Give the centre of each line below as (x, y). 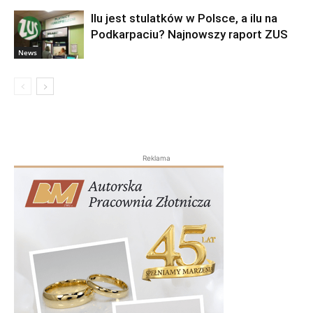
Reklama (156, 158)
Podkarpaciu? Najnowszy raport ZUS (189, 35)
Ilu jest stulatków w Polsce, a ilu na (184, 19)
